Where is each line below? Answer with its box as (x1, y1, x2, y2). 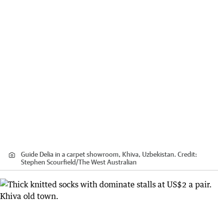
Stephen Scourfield (21, 158, 76, 166)
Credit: (176, 150, 197, 159)
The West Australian (78, 158, 137, 166)
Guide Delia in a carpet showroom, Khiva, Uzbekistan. (21, 150, 176, 159)
